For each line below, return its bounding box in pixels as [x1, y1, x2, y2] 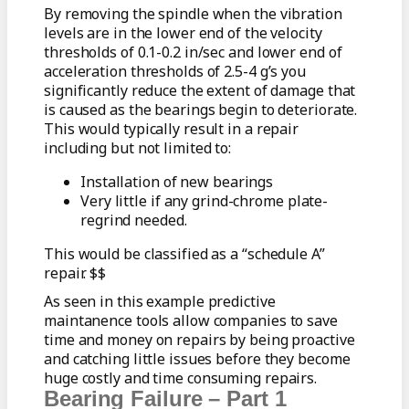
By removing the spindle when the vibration [44, 4, 342, 25]
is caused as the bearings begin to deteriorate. [44, 100, 358, 121]
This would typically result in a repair [44, 119, 299, 140]
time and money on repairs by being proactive [44, 330, 355, 351]
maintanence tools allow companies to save [44, 310, 338, 331]
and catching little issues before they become [44, 349, 351, 370]
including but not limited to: [44, 138, 232, 159]
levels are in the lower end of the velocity [44, 23, 322, 44]
